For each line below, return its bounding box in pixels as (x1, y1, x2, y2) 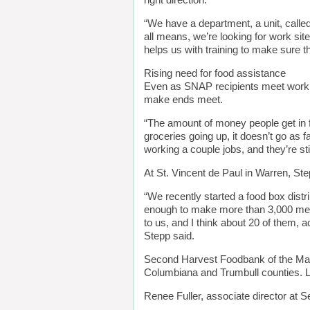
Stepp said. (144, 230, 194, 241)
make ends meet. (144, 94, 223, 105)
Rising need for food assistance (144, 68, 286, 79)
